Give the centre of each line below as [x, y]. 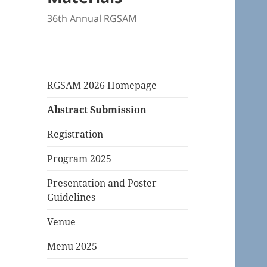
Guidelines [72, 198]
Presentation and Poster [102, 183]
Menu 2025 [72, 246]
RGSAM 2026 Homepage [102, 86]
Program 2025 [80, 159]
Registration [75, 134]
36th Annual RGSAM [92, 19]
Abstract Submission [97, 110]
